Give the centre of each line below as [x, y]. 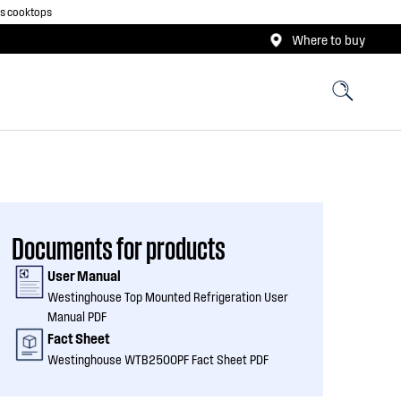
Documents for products [119, 247]
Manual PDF [77, 316]
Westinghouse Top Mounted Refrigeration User [168, 297]
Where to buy [328, 39]
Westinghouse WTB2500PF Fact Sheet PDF [158, 359]
